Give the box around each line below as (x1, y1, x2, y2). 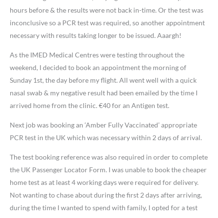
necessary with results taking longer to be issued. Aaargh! (10, 31, 182, 39)
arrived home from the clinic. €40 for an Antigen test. (10, 101, 169, 109)
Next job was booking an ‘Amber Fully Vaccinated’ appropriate (10, 120, 197, 129)
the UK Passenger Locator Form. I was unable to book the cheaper (10, 165, 207, 174)
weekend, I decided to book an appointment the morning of (10, 63, 186, 72)
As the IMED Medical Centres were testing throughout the (10, 50, 184, 59)
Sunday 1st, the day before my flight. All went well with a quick (10, 75, 197, 84)
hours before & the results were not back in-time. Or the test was (10, 5, 203, 14)
